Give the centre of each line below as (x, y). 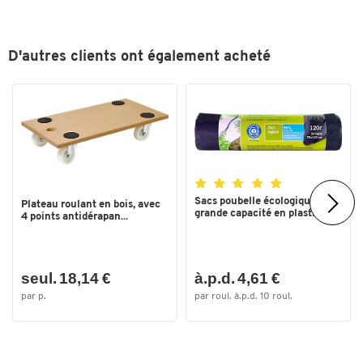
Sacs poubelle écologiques (258, 202)
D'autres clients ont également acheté (139, 58)
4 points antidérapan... (75, 216)
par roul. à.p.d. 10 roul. (243, 296)
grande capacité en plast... (257, 214)
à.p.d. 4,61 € (237, 279)
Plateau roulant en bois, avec (91, 204)
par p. (34, 296)
